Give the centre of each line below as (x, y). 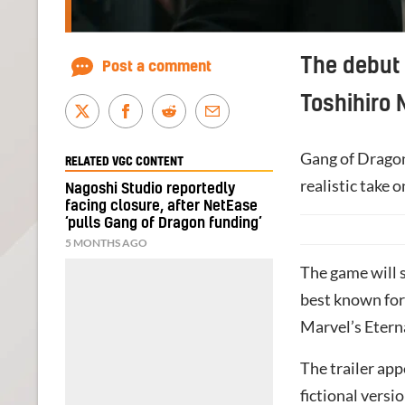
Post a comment (157, 66)
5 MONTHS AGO (106, 242)
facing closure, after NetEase (161, 206)
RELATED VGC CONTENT (124, 161)
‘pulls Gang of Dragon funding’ (164, 223)
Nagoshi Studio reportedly (150, 188)
